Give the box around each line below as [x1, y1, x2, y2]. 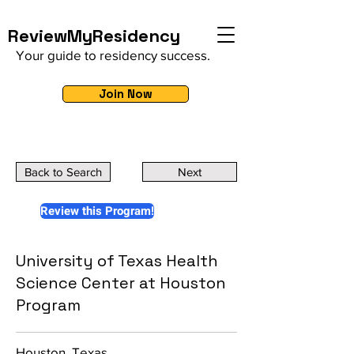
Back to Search [24, 165, 102, 179]
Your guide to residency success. [16, 47, 210, 62]
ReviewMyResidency [8, 24, 180, 47]
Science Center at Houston [16, 273, 226, 293]
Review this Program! [40, 202, 154, 220]
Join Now [99, 86, 153, 101]
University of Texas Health [16, 250, 218, 271]
